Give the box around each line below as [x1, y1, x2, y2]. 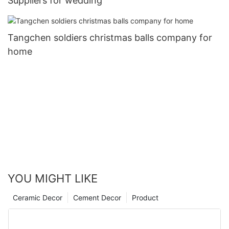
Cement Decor [73, 193, 121, 202]
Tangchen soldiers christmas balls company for [8, 32, 212, 43]
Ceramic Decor [13, 193, 62, 202]
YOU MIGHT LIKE [8, 171, 98, 185]
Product [132, 193, 158, 202]
